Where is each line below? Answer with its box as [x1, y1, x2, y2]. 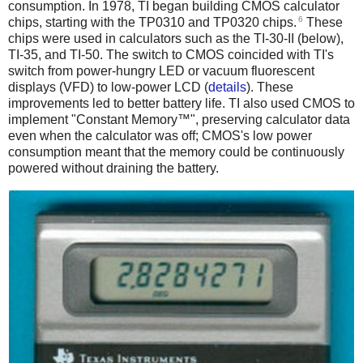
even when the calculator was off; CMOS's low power [8, 129, 312, 143]
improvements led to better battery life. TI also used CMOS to [8, 96, 355, 111]
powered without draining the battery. [8, 161, 219, 176]
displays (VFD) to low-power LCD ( [8, 80, 208, 95]
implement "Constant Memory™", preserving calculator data [8, 113, 350, 127]
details [208, 80, 246, 95]
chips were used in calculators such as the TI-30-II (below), [8, 32, 344, 46]
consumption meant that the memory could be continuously [8, 145, 344, 160]
